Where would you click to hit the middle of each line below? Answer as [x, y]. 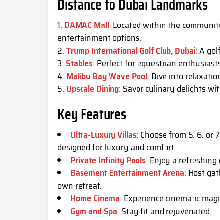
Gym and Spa [94, 211]
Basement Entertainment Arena [127, 173]
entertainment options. [99, 38]
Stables [79, 64]
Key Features [92, 114]
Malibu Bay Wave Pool [107, 76]
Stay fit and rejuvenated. [165, 211]
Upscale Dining [93, 89]
